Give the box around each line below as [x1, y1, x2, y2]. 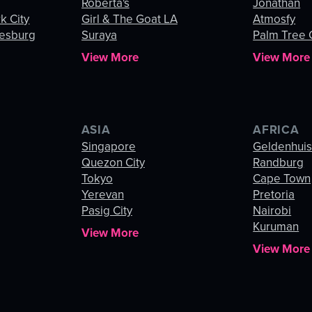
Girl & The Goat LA [81, 10, 178, 29]
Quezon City [81, 154, 145, 172]
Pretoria [253, 186, 295, 204]
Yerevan [81, 186, 124, 204]
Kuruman [253, 218, 299, 236]
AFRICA [253, 121, 299, 139]
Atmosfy [253, 10, 296, 29]
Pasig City [81, 202, 132, 220]
